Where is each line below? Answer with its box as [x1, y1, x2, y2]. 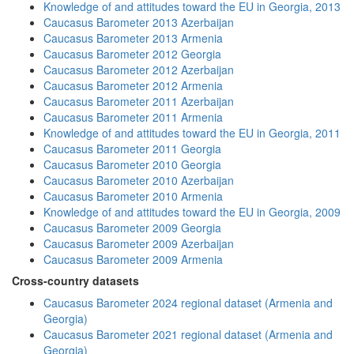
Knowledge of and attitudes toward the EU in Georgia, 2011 [43, 125, 341, 141]
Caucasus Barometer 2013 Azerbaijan [43, 14, 234, 30]
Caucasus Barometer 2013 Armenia [43, 30, 223, 46]
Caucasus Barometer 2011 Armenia [43, 109, 223, 125]
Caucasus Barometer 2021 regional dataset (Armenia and [43, 326, 333, 342]
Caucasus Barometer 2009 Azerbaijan [43, 235, 234, 251]
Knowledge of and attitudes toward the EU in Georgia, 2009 [43, 204, 341, 220]
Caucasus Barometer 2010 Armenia [43, 188, 223, 204]
